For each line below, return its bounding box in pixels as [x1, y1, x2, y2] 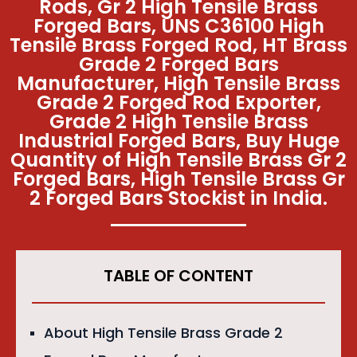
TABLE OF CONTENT [104, 265, 253, 288]
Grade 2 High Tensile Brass [49, 108, 308, 135]
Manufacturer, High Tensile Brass [17, 70, 340, 97]
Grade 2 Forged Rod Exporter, [36, 89, 321, 116]
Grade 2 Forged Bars [78, 51, 279, 78]
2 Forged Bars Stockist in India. [29, 185, 328, 212]
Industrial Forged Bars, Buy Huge [18, 127, 339, 155]
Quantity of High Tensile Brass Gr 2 [10, 147, 347, 174]
